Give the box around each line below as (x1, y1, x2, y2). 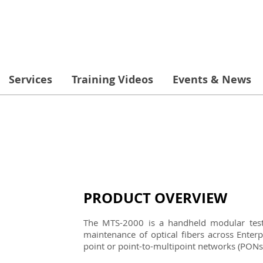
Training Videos (72, 72, 153, 87)
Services (9, 72, 52, 87)
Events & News (173, 72, 251, 87)
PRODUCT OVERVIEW (83, 188, 227, 208)
